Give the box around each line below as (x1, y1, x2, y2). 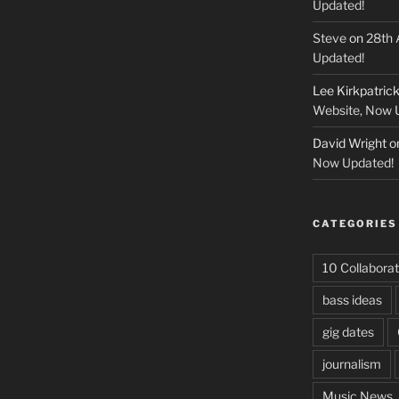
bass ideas (322, 292, 382, 308)
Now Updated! (312, 155, 394, 171)
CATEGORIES (312, 217, 397, 231)
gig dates (322, 324, 374, 340)
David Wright (312, 135, 387, 151)
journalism (322, 356, 381, 372)
